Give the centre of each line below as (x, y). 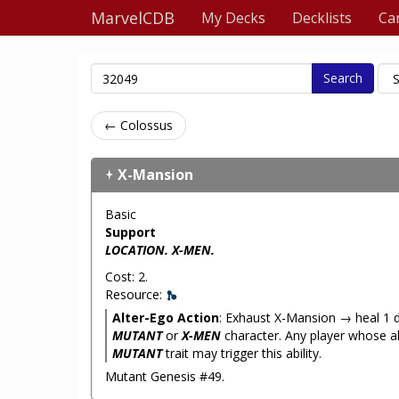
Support (130, 232)
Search (343, 78)
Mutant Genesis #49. (165, 376)
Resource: (135, 294)
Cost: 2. (126, 277)
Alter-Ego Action (166, 318)
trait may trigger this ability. (242, 353)
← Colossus (138, 125)
